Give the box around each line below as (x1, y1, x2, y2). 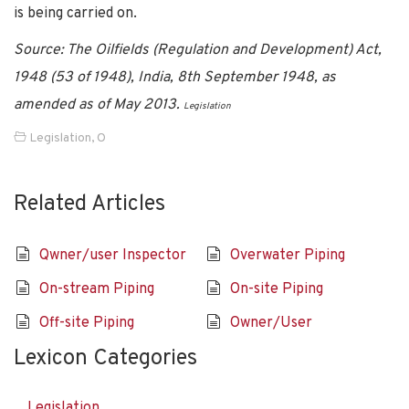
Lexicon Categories (14, 344, 197, 372)
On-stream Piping (38, 279, 154, 299)
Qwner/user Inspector (38, 246, 186, 265)
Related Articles (14, 190, 165, 218)
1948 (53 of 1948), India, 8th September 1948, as (14, 68, 336, 87)
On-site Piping (229, 279, 323, 299)
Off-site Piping (38, 313, 134, 332)
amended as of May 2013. (14, 95, 184, 114)
